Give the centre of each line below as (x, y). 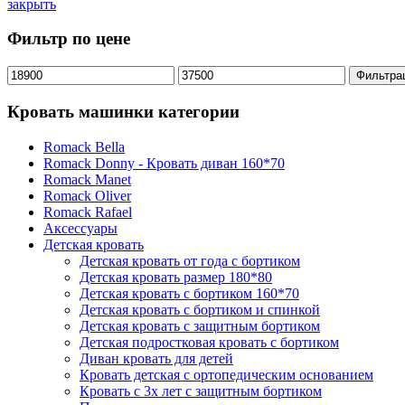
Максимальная (222, 73)
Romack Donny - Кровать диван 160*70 (164, 163)
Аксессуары (80, 228)
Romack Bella (84, 146)
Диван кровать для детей (156, 358)
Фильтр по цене (69, 39)
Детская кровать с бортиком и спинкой (200, 309)
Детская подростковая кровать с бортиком (209, 342)
